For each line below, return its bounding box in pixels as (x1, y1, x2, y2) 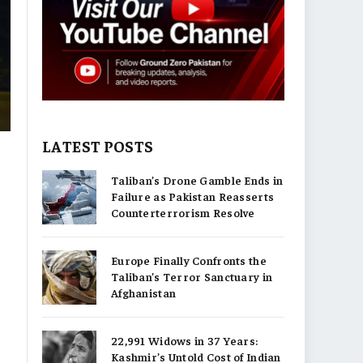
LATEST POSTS (42, 136, 154, 156)
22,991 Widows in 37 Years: (111, 333, 258, 348)
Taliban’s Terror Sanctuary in (111, 269, 273, 284)
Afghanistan (111, 285, 177, 300)
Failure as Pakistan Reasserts (111, 189, 275, 203)
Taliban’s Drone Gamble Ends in (111, 173, 284, 187)
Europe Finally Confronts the (111, 253, 267, 267)
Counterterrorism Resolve (111, 205, 255, 220)
